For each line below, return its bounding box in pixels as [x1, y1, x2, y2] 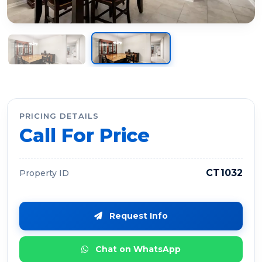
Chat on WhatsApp [93, 244, 181, 254]
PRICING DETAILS [19, 111, 99, 120]
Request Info [107, 211, 168, 221]
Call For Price [19, 124, 150, 147]
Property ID [19, 167, 69, 178]
